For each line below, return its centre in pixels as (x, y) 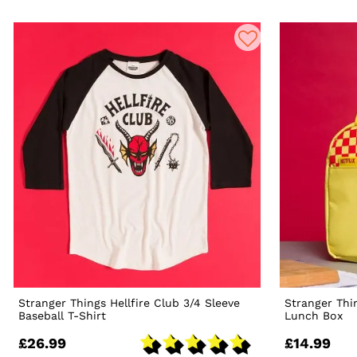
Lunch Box (314, 316)
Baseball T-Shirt (63, 316)
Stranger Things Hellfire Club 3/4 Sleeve (129, 303)
